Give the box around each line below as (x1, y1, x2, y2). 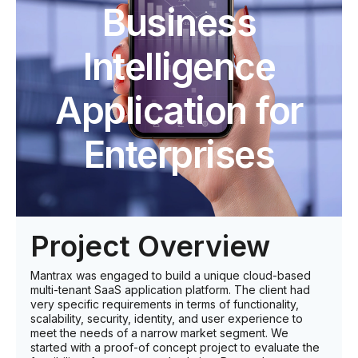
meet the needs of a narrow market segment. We (30, 326, 288, 340)
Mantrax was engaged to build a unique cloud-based (30, 268, 311, 283)
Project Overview (30, 229, 270, 265)
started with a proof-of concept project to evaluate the (30, 340, 320, 355)
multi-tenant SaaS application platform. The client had (30, 283, 310, 297)
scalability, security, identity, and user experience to (30, 312, 303, 326)
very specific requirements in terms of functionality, (30, 297, 299, 312)
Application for (55, 88, 303, 133)
